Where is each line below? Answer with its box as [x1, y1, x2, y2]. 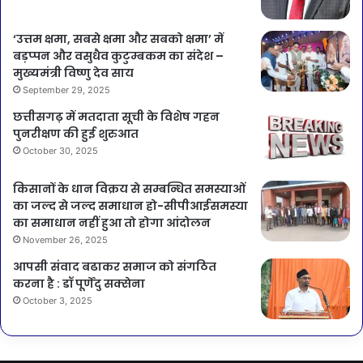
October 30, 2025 [23, 145, 98, 157]
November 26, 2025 [23, 234, 108, 246]
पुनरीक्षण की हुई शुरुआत [13, 126, 139, 143]
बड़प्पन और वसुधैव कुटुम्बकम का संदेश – [13, 48, 224, 65]
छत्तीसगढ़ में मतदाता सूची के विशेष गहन [13, 109, 220, 126]
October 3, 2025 [23, 295, 92, 307]
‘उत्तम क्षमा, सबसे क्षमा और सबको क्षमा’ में [13, 31, 224, 48]
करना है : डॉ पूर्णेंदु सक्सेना [13, 275, 145, 293]
